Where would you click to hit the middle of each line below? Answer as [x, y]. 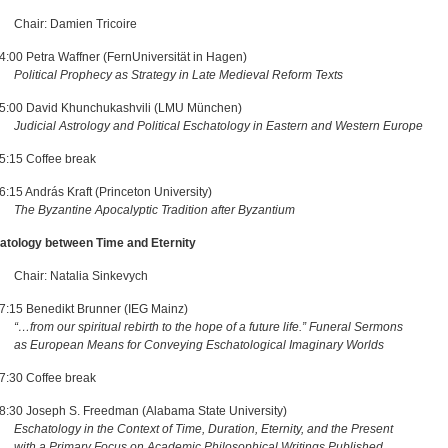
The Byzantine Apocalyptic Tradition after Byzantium [154, 210]
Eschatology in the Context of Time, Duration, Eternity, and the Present [203, 429]
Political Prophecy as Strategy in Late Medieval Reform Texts [178, 75]
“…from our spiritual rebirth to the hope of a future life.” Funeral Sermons [209, 327]
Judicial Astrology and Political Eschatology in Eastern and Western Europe [218, 126]
